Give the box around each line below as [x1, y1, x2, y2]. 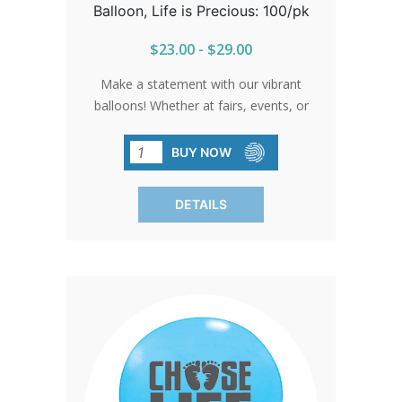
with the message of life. [129, 140, 273, 158]
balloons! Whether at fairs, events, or [93, 97, 309, 115]
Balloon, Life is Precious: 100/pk [92, 2, 310, 21]
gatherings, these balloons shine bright [89, 118, 313, 136]
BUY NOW [170, 144, 232, 161]
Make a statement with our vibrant [100, 75, 301, 93]
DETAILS [175, 197, 227, 213]
